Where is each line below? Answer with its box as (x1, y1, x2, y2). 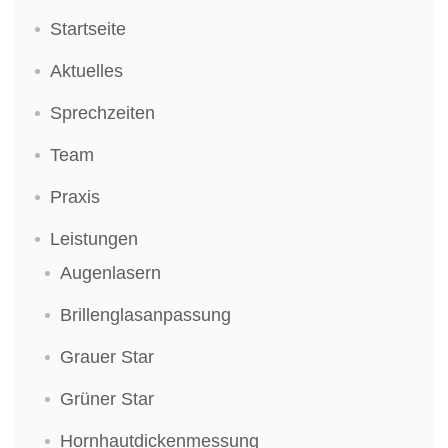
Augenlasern (60, 263, 161, 283)
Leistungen (50, 229, 138, 249)
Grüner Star (60, 389, 154, 409)
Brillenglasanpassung (60, 305, 231, 325)
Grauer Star (60, 347, 154, 367)
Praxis (50, 187, 100, 207)
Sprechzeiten (50, 103, 155, 123)
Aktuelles (50, 61, 123, 81)
